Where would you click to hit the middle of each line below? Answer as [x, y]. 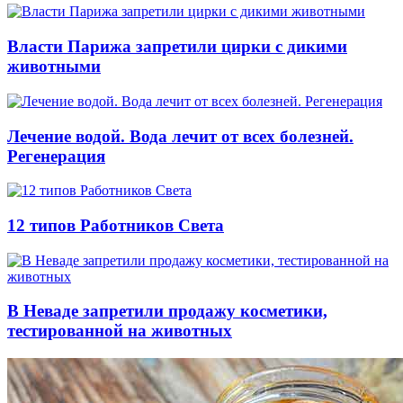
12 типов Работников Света [116, 225]
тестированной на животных [120, 331]
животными [54, 67]
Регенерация [56, 156]
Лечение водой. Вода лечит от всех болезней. [180, 136]
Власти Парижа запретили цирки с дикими [177, 47]
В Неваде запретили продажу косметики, [167, 311]
